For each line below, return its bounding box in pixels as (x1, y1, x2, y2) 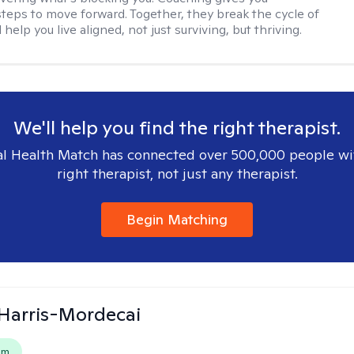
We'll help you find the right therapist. (13, 115, 341, 140)
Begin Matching (126, 210, 228, 228)
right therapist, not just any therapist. (56, 164, 298, 183)
